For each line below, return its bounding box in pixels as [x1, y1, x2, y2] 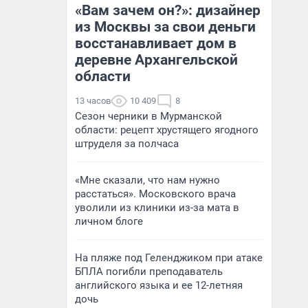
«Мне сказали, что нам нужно [75, 174, 220, 186]
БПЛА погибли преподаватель [75, 265, 223, 278]
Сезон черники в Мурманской [75, 110, 222, 122]
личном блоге [75, 215, 143, 228]
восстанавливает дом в [75, 35, 236, 52]
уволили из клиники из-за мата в [75, 201, 239, 214]
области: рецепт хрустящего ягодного [75, 124, 258, 136]
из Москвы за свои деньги [75, 19, 256, 35]
